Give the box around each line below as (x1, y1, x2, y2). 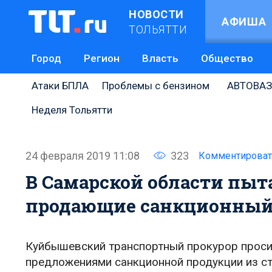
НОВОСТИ (129, 7, 184, 21)
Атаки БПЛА (32, 80, 89, 92)
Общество (201, 52, 253, 64)
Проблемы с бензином (102, 80, 209, 92)
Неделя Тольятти (32, 104, 112, 116)
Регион (84, 52, 120, 64)
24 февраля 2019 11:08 (25, 149, 140, 162)
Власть (142, 52, 178, 64)
